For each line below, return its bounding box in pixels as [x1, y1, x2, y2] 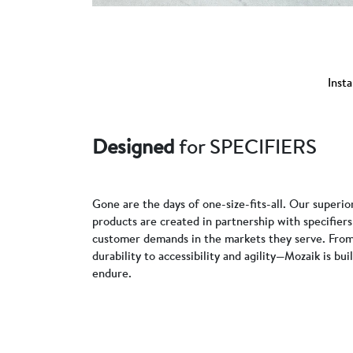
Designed [92, 132, 174, 160]
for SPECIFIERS [174, 132, 317, 160]
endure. [92, 264, 132, 281]
